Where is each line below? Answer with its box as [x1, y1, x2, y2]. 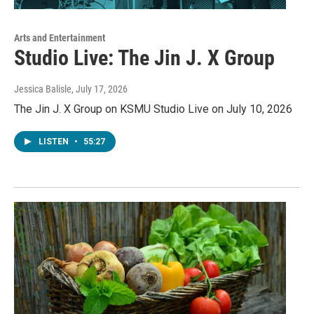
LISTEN [39, 136, 71, 146]
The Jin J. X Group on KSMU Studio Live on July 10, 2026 [14, 102, 292, 116]
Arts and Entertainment [14, 32, 105, 43]
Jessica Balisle [14, 83, 71, 95]
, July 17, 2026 [71, 83, 128, 95]
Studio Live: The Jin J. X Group [14, 45, 275, 70]
